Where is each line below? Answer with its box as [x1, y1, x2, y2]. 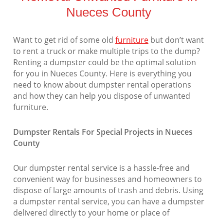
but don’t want [148, 35, 204, 46]
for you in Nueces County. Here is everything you [13, 68, 192, 79]
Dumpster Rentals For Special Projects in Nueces [13, 127, 193, 138]
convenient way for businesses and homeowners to [13, 174, 202, 185]
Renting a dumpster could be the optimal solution [13, 57, 196, 68]
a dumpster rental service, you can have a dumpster [13, 196, 204, 207]
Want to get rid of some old [13, 35, 115, 46]
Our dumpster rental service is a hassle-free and [13, 163, 190, 174]
